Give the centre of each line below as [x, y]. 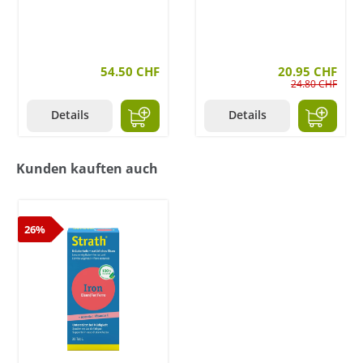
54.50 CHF [130, 72]
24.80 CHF [314, 84]
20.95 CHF [307, 72]
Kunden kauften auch [87, 169]
